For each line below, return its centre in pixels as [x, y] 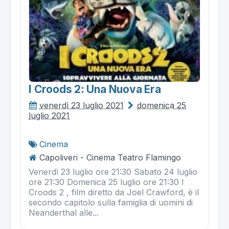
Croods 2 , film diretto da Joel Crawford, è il [114, 192]
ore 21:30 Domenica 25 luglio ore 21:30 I [106, 182]
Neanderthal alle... [64, 213]
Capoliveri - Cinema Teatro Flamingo [110, 158]
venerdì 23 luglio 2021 [82, 106]
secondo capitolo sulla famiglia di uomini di [111, 203]
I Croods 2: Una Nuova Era [95, 89]
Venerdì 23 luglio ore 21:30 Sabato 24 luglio [113, 172]
